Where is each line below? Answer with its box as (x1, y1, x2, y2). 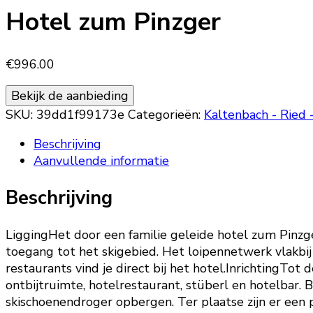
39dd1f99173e (36, 106, 124, 124)
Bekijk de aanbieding (11, 87, 129, 105)
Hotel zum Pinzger (6, 5, 221, 40)
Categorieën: (128, 106, 204, 124)
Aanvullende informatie (34, 152, 169, 170)
